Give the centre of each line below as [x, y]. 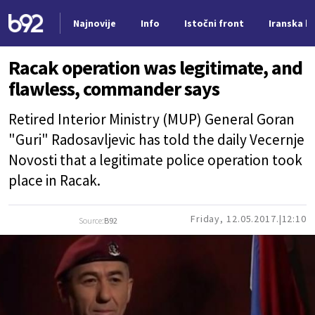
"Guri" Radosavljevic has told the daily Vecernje [156, 140]
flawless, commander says [114, 89]
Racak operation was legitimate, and [155, 67]
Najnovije [94, 23]
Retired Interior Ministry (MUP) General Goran [152, 119]
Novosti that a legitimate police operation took [155, 160]
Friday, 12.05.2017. [234, 219]
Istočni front [214, 23]
